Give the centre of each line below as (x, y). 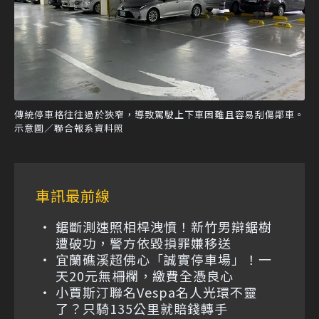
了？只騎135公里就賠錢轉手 (142, 308)
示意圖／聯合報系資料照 (69, 127)
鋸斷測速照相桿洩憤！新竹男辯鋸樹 (164, 226)
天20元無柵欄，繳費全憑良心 (145, 275)
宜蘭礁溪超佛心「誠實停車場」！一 (164, 259)
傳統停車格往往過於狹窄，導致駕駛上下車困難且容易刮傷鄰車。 (159, 114)
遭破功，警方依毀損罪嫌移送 (143, 242)
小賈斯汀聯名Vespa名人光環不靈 (156, 292)
